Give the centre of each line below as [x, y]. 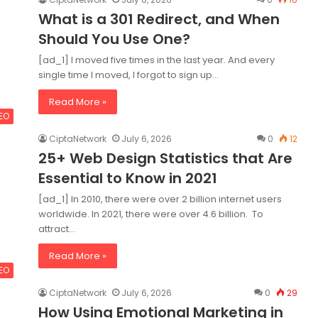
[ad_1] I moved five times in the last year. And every [157, 60]
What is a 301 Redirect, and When [159, 19]
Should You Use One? [114, 39]
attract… [57, 229]
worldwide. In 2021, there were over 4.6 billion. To [151, 214]
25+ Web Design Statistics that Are [165, 158]
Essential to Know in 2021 [128, 178]
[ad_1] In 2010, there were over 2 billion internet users [160, 199]
